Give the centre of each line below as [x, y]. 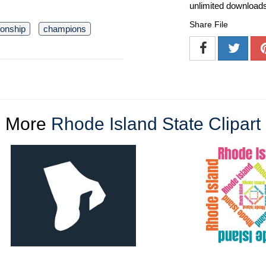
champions [65, 29]
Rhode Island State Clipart [156, 124]
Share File [209, 25]
